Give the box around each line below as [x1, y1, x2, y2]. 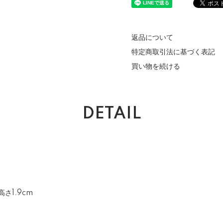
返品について [131, 34, 173, 42]
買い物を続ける [131, 63, 180, 71]
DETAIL [82, 106, 141, 122]
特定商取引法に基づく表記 [131, 48, 215, 56]
